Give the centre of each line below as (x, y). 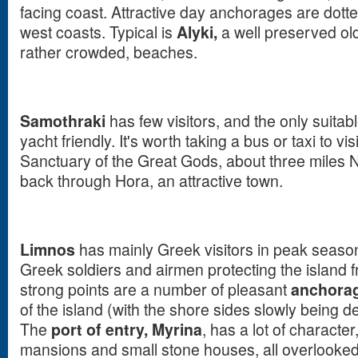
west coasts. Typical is (98, 32)
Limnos (48, 249)
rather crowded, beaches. (109, 52)
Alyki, (197, 32)
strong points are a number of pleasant (155, 289)
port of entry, (99, 329)
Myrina (177, 329)
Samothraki (63, 121)
